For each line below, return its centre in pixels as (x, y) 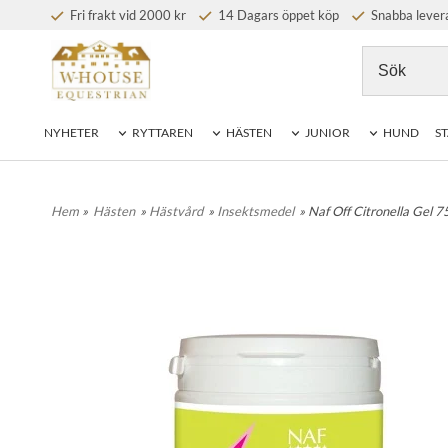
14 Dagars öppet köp (277, 15)
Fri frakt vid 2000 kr (126, 15)
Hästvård (176, 211)
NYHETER (71, 133)
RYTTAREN (162, 133)
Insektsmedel (255, 211)
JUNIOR (327, 133)
